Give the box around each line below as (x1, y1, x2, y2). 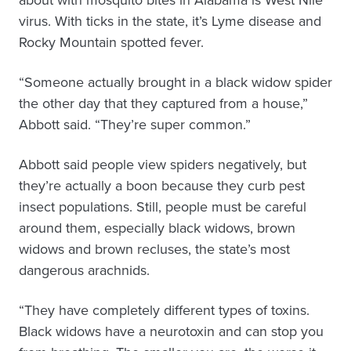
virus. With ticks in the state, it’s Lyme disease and (19, 11, 321, 31)
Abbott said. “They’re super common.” (19, 114, 251, 135)
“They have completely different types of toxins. (19, 300, 309, 320)
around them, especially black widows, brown (19, 218, 295, 238)
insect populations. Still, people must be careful (19, 197, 306, 217)
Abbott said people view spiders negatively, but (19, 154, 306, 175)
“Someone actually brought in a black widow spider (19, 72, 332, 92)
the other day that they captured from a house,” (19, 93, 308, 114)
